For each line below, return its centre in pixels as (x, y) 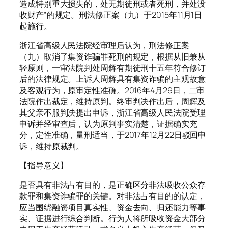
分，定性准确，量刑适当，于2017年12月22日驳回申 (113, 135)
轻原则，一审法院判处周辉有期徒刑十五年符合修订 (112, 67)
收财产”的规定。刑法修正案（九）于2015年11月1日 (111, 15)
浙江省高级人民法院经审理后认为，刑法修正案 (104, 45)
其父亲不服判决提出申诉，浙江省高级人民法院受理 (112, 112)
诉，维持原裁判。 (52, 146)
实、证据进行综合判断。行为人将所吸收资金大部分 (112, 219)
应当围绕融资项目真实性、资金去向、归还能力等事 (112, 207)
